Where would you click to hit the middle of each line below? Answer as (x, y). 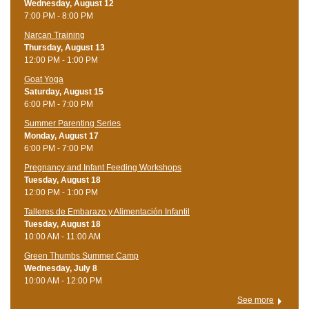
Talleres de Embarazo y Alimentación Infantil (107, 212)
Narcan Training (54, 36)
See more (256, 300)
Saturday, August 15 (64, 92)
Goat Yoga (44, 80)
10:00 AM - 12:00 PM (63, 281)
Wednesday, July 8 (61, 269)
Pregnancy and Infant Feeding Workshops (103, 168)
